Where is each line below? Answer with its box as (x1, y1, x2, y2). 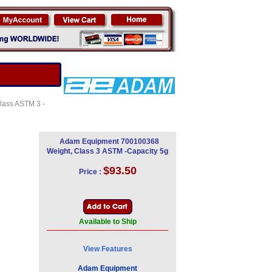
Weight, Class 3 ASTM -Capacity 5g (47, 147, 168, 155)
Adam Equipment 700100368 (59, 137, 159, 146)
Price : (78, 168, 101, 176)
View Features (83, 245, 132, 253)
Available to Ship (78, 217, 137, 226)
